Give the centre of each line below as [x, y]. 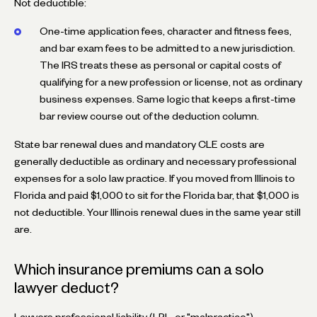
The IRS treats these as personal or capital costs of [160, 65]
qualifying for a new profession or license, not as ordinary [171, 82]
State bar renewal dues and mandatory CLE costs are [139, 144]
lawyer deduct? [67, 287]
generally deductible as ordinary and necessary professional [155, 161]
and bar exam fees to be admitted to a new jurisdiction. [167, 48]
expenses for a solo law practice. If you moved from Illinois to [155, 178]
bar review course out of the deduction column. [149, 116]
